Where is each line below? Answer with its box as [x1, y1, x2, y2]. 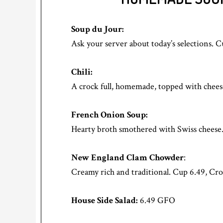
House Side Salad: [71, 195, 138, 207]
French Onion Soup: [71, 109, 148, 121]
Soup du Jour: [71, 23, 124, 35]
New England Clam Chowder [71, 152, 184, 164]
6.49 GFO [138, 195, 175, 207]
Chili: [71, 66, 93, 78]
